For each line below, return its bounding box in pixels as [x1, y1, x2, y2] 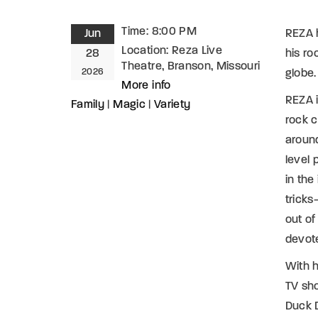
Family [71, 99, 105, 111]
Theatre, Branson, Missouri [121, 60, 261, 72]
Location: [121, 45, 172, 57]
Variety [153, 99, 191, 111]
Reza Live [171, 45, 223, 57]
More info [121, 79, 171, 92]
